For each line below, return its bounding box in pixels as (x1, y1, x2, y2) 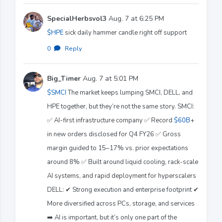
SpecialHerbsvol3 (47, 13, 107, 23)
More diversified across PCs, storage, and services (47, 199, 195, 208)
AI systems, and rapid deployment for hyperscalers (47, 171, 196, 180)
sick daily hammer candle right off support (63, 28, 187, 37)
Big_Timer (47, 73, 81, 83)
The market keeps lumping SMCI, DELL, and (66, 88, 193, 97)
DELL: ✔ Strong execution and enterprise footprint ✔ (47, 185, 199, 194)
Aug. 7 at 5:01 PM (81, 73, 138, 83)
